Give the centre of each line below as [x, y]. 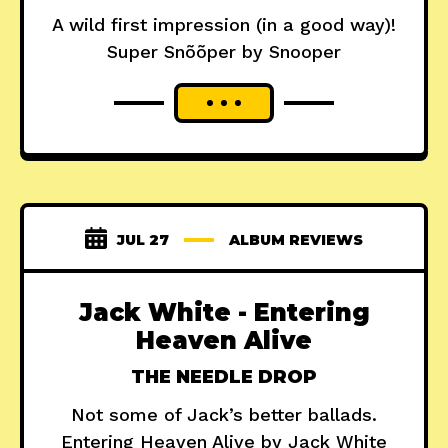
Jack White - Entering [224, 313]
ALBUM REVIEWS [296, 240]
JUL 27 [143, 240]
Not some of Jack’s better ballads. [224, 415]
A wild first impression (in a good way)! [224, 25]
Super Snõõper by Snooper [224, 52]
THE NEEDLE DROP [224, 377]
